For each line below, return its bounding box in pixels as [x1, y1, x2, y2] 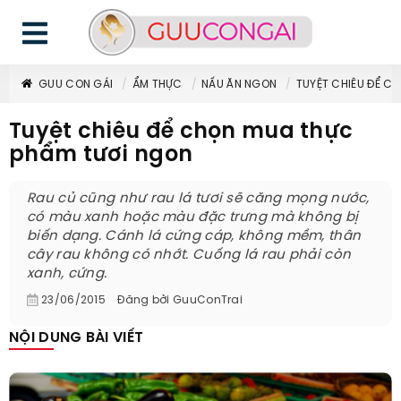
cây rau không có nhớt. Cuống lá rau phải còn [27, 248, 352, 262]
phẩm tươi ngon [9, 144, 193, 166]
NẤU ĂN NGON [201, 79, 277, 90]
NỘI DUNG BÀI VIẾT [9, 330, 144, 346]
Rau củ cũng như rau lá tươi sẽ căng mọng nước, [27, 192, 370, 206]
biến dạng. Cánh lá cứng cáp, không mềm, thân [27, 229, 362, 243]
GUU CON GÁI [38, 79, 114, 90]
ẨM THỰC [132, 79, 183, 90]
